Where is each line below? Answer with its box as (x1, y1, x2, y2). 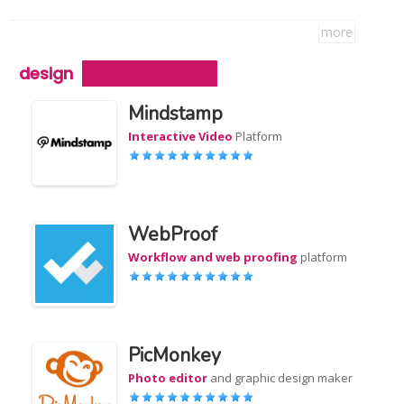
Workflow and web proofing (128, 249, 298, 265)
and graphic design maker (207, 370, 353, 386)
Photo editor (128, 370, 208, 386)
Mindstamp (128, 101, 224, 126)
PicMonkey (128, 343, 222, 368)
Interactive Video (128, 128, 234, 144)
